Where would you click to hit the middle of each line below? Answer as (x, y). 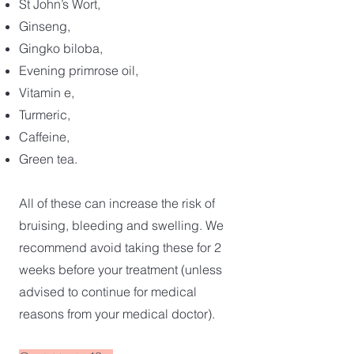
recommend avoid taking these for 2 (120, 247)
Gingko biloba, (61, 48)
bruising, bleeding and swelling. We (121, 225)
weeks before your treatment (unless (121, 269)
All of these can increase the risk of (117, 203)
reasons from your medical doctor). (119, 314)
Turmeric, (45, 115)
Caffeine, (44, 137)
